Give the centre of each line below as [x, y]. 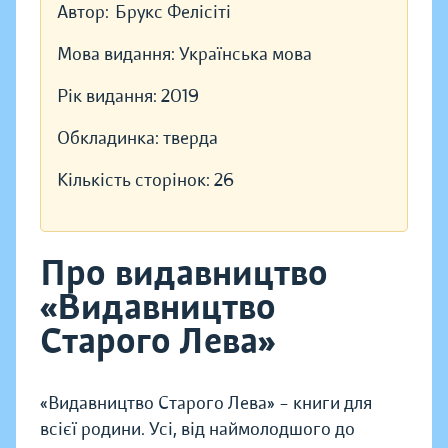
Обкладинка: [110, 138]
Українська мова [245, 54]
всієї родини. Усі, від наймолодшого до [197, 429]
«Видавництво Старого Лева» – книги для [206, 403]
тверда [190, 138]
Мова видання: [118, 54]
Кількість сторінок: [135, 180]
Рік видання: [109, 96]
